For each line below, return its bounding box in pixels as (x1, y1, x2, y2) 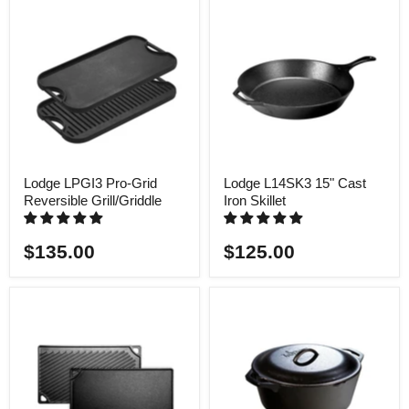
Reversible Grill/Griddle (24, 193, 162, 209)
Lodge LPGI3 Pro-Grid (24, 175, 157, 192)
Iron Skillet (224, 193, 286, 209)
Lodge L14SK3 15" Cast (224, 175, 366, 192)
